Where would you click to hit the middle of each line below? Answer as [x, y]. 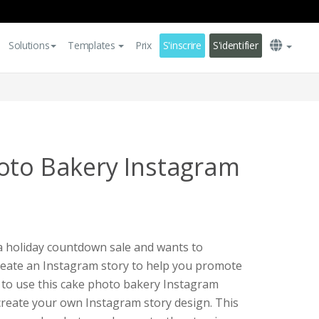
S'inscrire [182, 45]
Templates [91, 45]
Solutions [29, 45]
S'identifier [235, 45]
